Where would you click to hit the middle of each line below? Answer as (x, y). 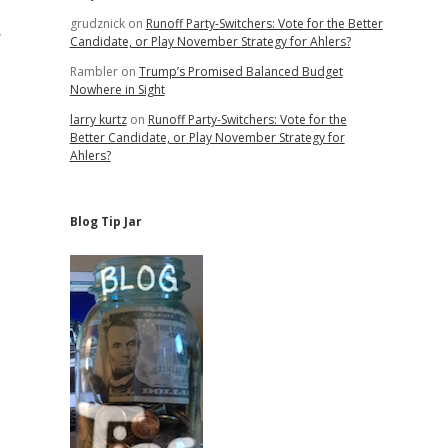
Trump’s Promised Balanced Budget (240, 71)
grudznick (97, 23)
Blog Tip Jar (105, 221)
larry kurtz (98, 119)
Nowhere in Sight (117, 89)
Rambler (93, 71)
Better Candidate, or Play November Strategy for (207, 137)
